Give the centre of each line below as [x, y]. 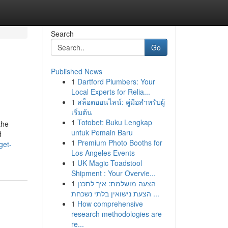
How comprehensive [110, 204]
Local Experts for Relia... [110, 92]
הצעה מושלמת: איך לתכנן [116, 183]
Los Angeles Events [103, 153]
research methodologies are [116, 214]
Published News [76, 71]
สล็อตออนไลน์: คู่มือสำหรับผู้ [121, 102]
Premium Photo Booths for [120, 142]
